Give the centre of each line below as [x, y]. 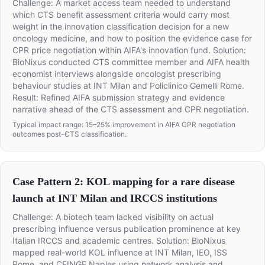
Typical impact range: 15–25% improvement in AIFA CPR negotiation [124, 125]
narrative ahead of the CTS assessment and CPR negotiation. [131, 109]
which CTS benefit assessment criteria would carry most [121, 15]
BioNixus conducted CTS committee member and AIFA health [131, 62]
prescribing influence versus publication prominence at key [127, 229]
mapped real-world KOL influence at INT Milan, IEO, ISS [120, 253]
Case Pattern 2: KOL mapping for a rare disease [124, 182]
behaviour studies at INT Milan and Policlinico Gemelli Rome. [128, 86]
